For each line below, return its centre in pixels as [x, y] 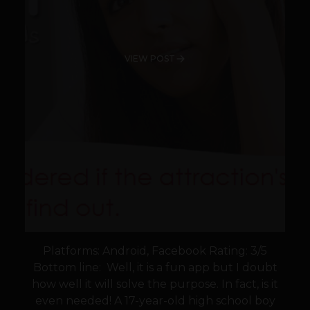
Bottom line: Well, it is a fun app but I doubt [155, 268]
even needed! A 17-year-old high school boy [155, 301]
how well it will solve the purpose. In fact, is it [155, 284]
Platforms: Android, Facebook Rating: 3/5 [155, 251]
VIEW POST [149, 59]
